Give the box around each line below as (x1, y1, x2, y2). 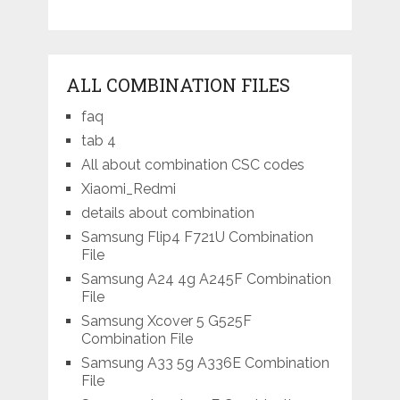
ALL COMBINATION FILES (65, 72, 290, 96)
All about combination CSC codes (80, 155, 304, 173)
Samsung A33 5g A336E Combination (80, 354, 329, 371)
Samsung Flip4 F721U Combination (80, 228, 313, 246)
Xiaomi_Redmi (80, 179, 176, 197)
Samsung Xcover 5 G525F (80, 312, 252, 329)
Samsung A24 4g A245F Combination (80, 270, 331, 287)
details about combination (80, 204, 254, 221)
